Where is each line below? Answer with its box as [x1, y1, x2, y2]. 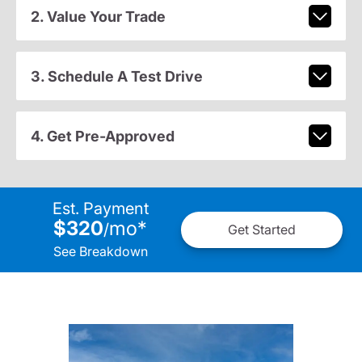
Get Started [228, 221, 296, 238]
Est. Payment [52, 198, 149, 218]
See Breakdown [53, 242, 148, 259]
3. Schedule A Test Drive [30, 67, 203, 85]
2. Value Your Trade [30, 7, 166, 25]
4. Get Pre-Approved [30, 127, 175, 145]
